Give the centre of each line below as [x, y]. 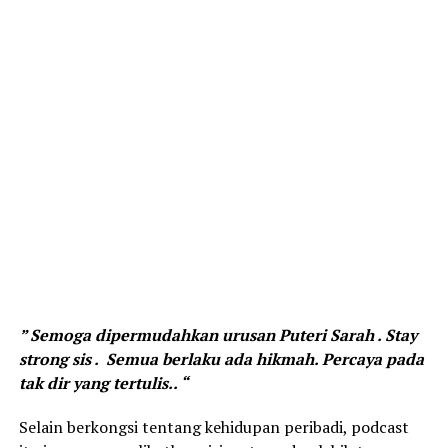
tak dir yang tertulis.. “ [103, 383]
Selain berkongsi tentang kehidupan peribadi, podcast [213, 427]
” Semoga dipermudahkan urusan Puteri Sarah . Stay [217, 335]
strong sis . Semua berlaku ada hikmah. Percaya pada [221, 359]
